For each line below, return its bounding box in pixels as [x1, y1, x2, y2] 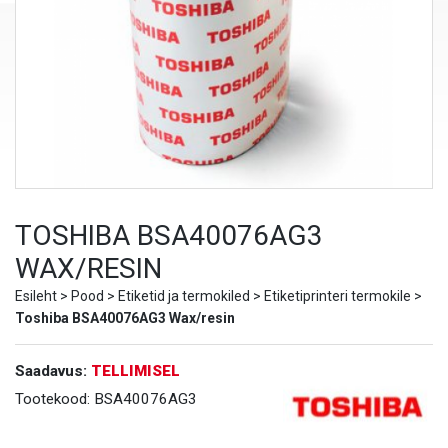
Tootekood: [15, 390, 94, 409]
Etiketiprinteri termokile [264, 288, 411, 305]
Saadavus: [15, 362, 91, 381]
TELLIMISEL [91, 362, 180, 381]
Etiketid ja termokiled [118, 288, 250, 305]
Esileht [15, 288, 57, 305]
